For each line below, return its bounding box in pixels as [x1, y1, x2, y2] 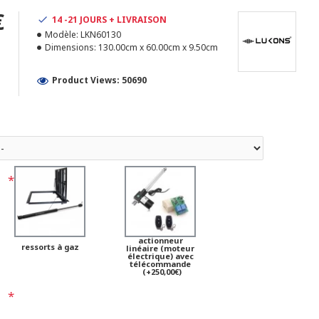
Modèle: [45, 28, 78, 41]
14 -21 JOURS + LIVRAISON [52, 14, 167, 26]
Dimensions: [45, 41, 96, 53]
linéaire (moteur [126, 243, 194, 253]
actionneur [137, 235, 183, 246]
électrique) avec [127, 251, 194, 261]
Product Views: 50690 [52, 74, 147, 86]
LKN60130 [80, 28, 121, 41]
